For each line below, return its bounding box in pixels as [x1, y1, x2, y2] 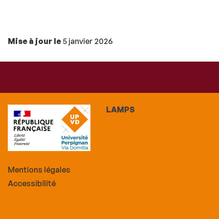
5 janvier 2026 [61, 36, 113, 46]
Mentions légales [8, 165, 70, 175]
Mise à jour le [8, 36, 61, 46]
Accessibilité [8, 178, 56, 189]
